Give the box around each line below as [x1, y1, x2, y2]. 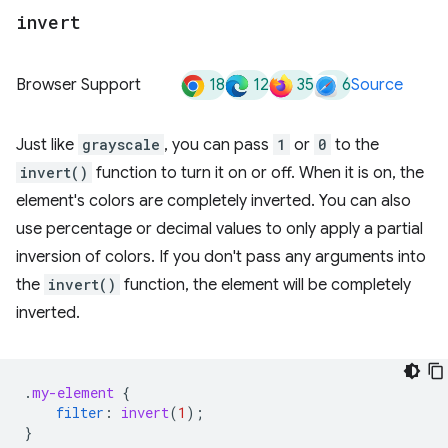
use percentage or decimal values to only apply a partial [16, 219, 423, 239]
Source [351, 75, 403, 95]
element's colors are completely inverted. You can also [16, 191, 411, 211]
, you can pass [164, 135, 273, 155]
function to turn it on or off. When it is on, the [92, 163, 424, 183]
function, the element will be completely [120, 275, 411, 295]
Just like [16, 135, 78, 155]
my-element [32, 383, 114, 402]
